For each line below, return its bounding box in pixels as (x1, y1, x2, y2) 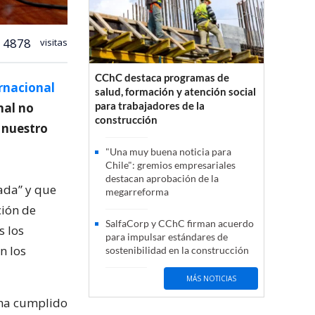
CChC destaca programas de (95, 71, 229, 84)
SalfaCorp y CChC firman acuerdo (105, 217, 254, 230)
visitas (38, 35, 67, 49)
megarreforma (105, 186, 169, 198)
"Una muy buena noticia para (105, 146, 231, 158)
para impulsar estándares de (105, 231, 228, 243)
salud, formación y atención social (95, 85, 256, 98)
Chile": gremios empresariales (105, 159, 236, 172)
